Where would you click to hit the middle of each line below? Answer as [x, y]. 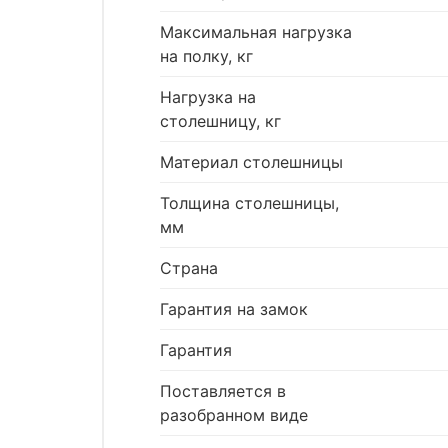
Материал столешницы [251, 162]
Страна [189, 268]
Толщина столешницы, [249, 203]
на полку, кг [206, 56]
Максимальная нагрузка [256, 32]
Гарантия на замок [234, 309]
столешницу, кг [220, 121]
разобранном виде [234, 415]
